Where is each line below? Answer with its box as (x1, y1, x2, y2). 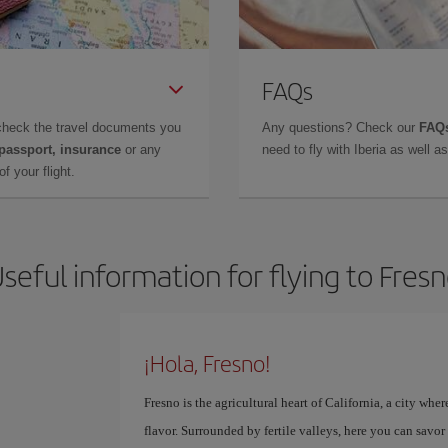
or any (121, 141, 161, 157)
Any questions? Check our (262, 119, 419, 135)
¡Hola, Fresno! (143, 346, 271, 379)
